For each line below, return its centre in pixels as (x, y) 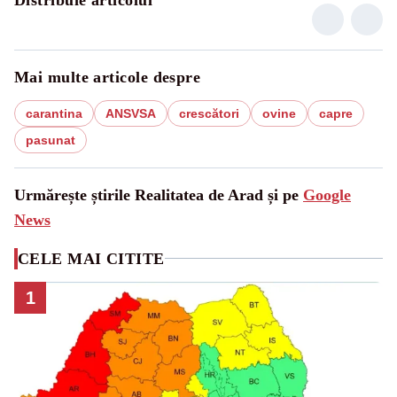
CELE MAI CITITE (91, 258)
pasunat (51, 140)
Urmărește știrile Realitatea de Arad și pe (159, 195)
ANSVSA (131, 113)
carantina (54, 113)
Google (327, 195)
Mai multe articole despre (108, 77)
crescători (209, 113)
